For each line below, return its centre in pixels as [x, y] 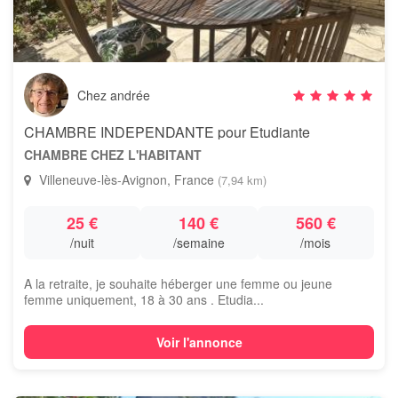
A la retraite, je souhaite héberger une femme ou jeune [178, 283]
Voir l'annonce [199, 342]
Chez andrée [114, 95]
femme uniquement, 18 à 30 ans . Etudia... [144, 299]
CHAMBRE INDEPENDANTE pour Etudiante [167, 132]
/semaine [199, 243]
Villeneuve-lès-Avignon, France [127, 179]
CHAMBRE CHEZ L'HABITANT [113, 155]
